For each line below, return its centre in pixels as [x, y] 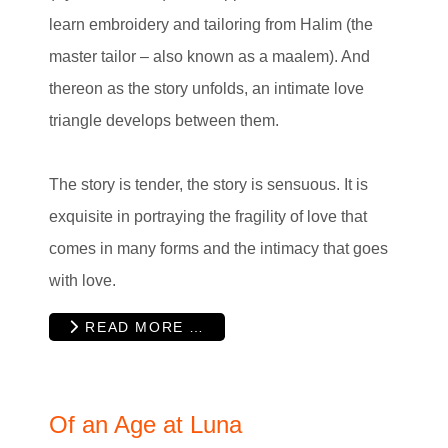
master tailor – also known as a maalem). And [209, 57]
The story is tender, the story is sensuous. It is [208, 185]
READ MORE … [142, 326]
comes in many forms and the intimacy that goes [218, 249]
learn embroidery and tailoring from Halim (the [211, 25]
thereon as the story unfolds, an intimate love [206, 89]
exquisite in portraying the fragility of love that [208, 217]
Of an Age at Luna [145, 424]
